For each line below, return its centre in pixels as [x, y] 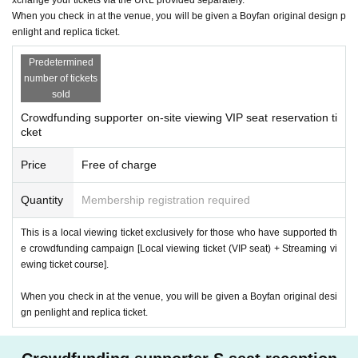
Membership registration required [166, 199]
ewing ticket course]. [65, 264]
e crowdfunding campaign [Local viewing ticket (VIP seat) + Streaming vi [179, 248]
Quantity [42, 199]
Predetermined [61, 62]
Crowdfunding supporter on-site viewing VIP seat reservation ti [179, 117]
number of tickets [61, 78]
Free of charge [119, 164]
